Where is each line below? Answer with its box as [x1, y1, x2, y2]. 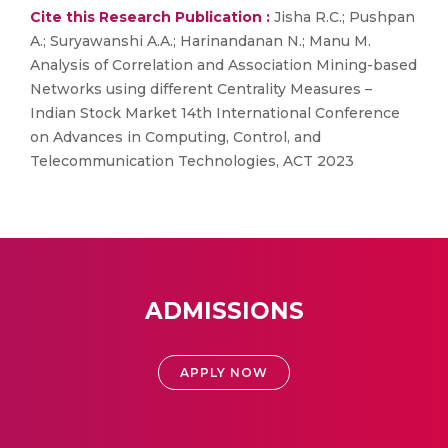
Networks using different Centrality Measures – [30, 80, 372, 98]
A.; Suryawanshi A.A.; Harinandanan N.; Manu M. [30, 32, 371, 50]
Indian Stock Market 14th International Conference [30, 104, 400, 122]
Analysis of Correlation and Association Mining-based [30, 56, 417, 74]
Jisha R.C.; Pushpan [270, 8, 415, 26]
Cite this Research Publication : [30, 8, 270, 26]
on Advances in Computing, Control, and [30, 128, 321, 146]
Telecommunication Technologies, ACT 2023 [30, 152, 354, 170]
